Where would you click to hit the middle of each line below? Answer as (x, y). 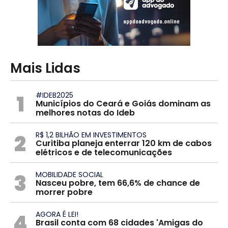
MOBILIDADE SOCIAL (69, 174)
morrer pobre (64, 192)
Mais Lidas (45, 68)
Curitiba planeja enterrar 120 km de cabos (123, 143)
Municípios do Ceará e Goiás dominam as (123, 103)
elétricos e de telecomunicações (104, 152)
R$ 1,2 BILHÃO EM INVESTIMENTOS (91, 135)
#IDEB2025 (54, 95)
